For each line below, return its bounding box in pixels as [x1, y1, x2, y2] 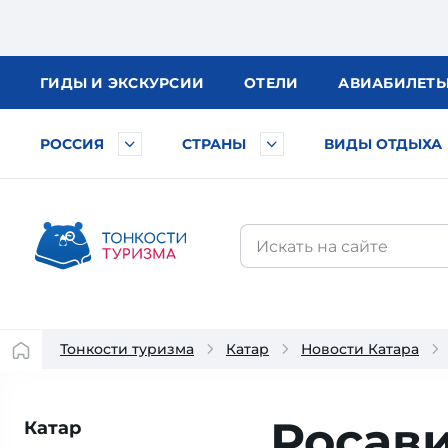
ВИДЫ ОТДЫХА [324, 135, 442, 153]
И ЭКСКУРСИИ [91, 74, 204, 92]
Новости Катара [301, 340, 419, 358]
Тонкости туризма [60, 340, 194, 358]
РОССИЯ [40, 135, 104, 153]
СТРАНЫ [182, 135, 246, 153]
